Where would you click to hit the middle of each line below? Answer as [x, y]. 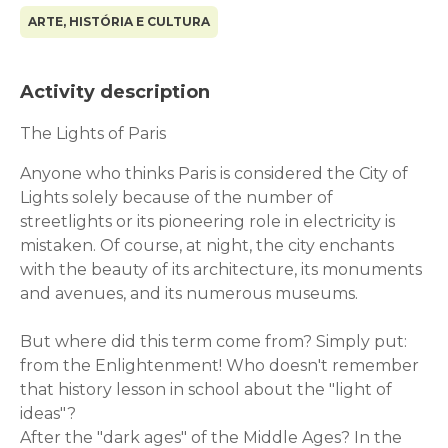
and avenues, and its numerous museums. [189, 293]
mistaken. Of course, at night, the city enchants [207, 245]
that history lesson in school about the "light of [206, 389]
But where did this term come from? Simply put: [213, 341]
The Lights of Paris [93, 133]
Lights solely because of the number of [176, 197]
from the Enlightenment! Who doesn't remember [219, 365]
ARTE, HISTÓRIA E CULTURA [119, 21]
